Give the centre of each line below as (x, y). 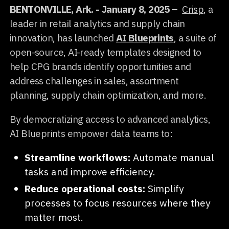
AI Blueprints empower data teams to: (91, 133)
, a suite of (195, 38)
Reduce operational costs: (85, 188)
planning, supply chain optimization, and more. (110, 95)
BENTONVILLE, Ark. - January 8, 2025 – (94, 9)
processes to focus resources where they (117, 202)
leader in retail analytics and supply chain (97, 23)
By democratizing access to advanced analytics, (110, 119)
